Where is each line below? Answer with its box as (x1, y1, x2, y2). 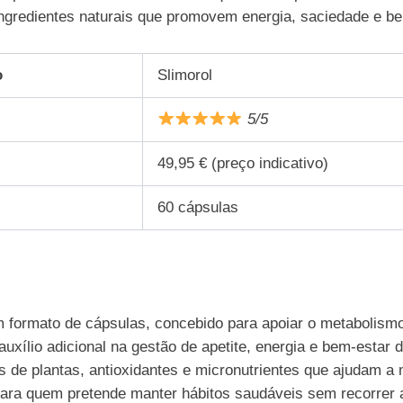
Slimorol (157, 66, 213, 84)
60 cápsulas (157, 198, 239, 216)
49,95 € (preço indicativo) (157, 154, 329, 172)
